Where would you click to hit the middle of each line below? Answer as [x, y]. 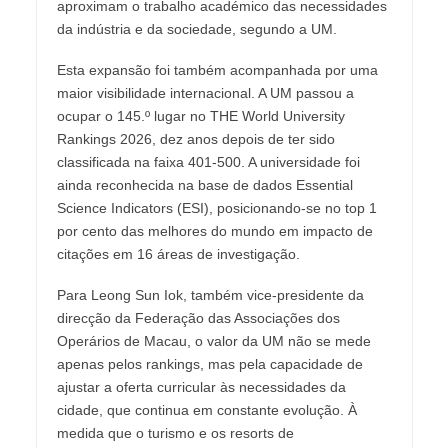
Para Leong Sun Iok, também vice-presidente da [210, 295]
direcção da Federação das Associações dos [198, 318]
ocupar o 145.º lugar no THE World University [200, 116]
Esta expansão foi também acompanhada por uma [217, 70]
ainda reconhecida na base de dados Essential [204, 185]
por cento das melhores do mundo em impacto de [214, 231]
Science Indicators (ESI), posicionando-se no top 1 [216, 208]
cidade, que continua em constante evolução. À [206, 410]
